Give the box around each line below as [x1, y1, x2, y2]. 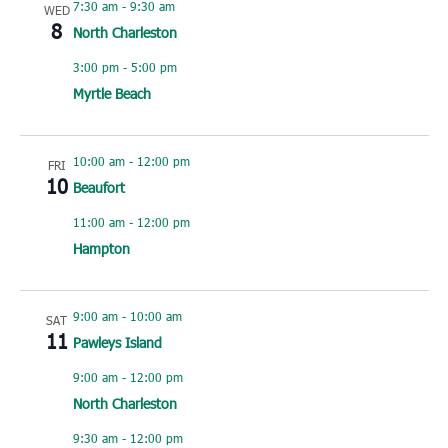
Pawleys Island [72, 333, 162, 353]
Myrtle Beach [72, 84, 151, 104]
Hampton [72, 239, 130, 259]
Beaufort [72, 178, 125, 198]
